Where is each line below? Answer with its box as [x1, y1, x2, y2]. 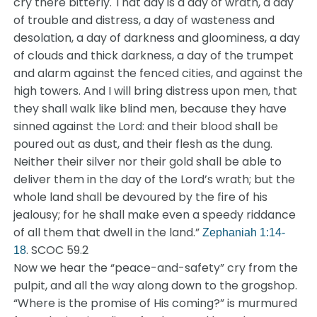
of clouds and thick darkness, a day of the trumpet [13, 47, 294, 64]
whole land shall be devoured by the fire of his [13, 189, 268, 205]
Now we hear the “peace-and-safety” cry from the [13, 260, 299, 276]
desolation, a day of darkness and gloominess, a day [13, 30, 301, 46]
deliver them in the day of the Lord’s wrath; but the [13, 171, 296, 188]
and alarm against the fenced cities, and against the [13, 65, 304, 81]
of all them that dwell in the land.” [13, 224, 203, 241]
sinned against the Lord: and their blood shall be [13, 118, 279, 134]
